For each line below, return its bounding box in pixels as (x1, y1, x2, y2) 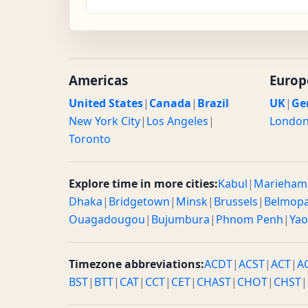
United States (69, 95, 143, 111)
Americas (69, 71, 128, 89)
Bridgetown (109, 193, 170, 209)
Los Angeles (146, 113, 208, 129)
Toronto (69, 131, 111, 146)
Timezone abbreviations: (69, 256, 204, 272)
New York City (69, 113, 140, 129)
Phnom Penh (216, 211, 283, 227)
